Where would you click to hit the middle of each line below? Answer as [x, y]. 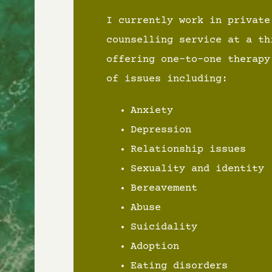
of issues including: [167, 79]
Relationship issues [188, 149]
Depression [161, 130]
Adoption [155, 246]
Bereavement [164, 188]
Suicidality [164, 227]
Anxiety [151, 110]
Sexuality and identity [197, 169]
